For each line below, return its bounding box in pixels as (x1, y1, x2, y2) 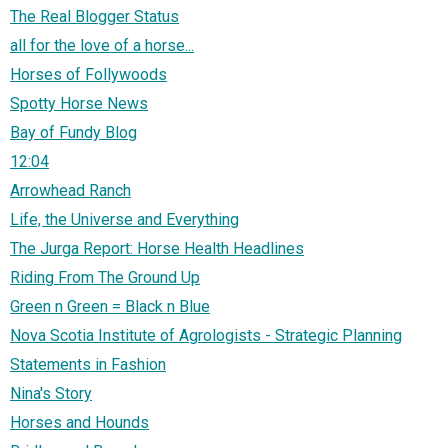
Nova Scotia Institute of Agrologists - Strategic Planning (10, 326, 402, 346)
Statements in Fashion (10, 355, 166, 375)
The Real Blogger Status (10, 7, 179, 27)
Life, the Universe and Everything (10, 210, 239, 230)
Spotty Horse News (10, 94, 148, 114)
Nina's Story (10, 384, 92, 404)
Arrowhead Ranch (10, 181, 131, 201)
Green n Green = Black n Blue (10, 297, 210, 317)
